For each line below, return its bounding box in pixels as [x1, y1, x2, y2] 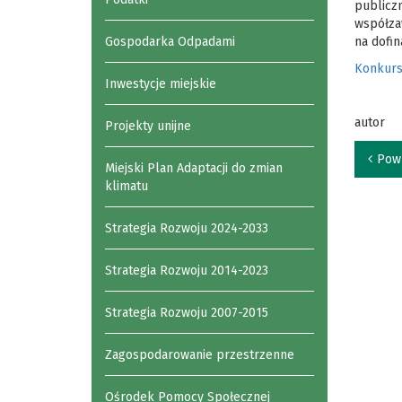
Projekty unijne [105, 118, 191, 134]
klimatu [105, 179, 148, 194]
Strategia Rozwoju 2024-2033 [105, 221, 268, 236]
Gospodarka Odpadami [105, 34, 235, 49]
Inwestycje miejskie [105, 76, 216, 92]
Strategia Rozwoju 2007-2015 [105, 305, 268, 320]
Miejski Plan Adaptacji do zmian [105, 161, 283, 176]
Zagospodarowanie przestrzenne [105, 347, 294, 363]
